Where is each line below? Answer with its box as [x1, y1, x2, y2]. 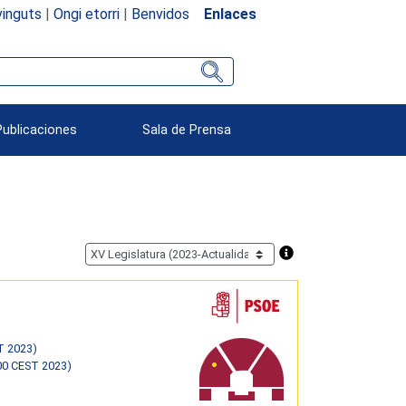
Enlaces [203, 5, 256, 23]
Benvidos [130, 5, 189, 23]
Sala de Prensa [142, 121, 232, 138]
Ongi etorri [53, 5, 120, 23]
